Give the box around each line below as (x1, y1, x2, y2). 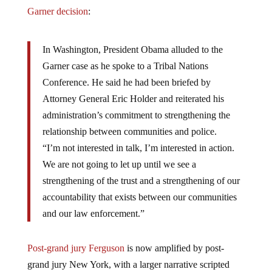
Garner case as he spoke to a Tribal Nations (42, 60, 208, 71)
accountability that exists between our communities (42, 191, 237, 202)
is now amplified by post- (124, 242, 224, 253)
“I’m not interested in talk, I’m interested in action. (42, 142, 234, 153)
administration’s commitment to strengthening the (42, 109, 230, 120)
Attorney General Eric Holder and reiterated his (42, 93, 224, 104)
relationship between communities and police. (42, 126, 217, 137)
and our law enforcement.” (42, 208, 144, 219)
